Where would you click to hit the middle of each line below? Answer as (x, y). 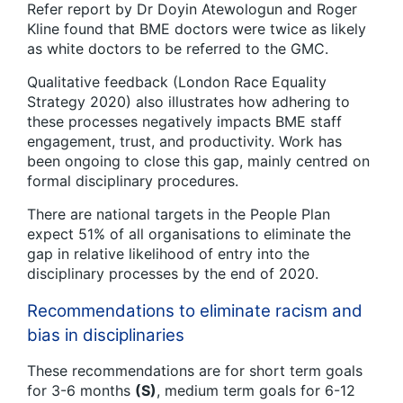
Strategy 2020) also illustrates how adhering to (188, 102)
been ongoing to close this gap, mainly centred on (198, 161)
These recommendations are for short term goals (195, 370)
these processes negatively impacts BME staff (184, 121)
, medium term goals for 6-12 (256, 390)
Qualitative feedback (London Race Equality (177, 82)
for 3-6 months (81, 390)
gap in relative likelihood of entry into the (168, 254)
